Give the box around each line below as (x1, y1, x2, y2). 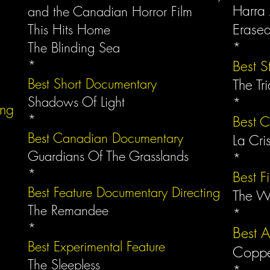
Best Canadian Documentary (28, 129, 187, 147)
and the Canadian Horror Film (28, 2, 192, 20)
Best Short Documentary (28, 75, 161, 93)
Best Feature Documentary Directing (28, 183, 224, 201)
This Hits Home (28, 20, 115, 39)
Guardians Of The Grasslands (28, 147, 193, 165)
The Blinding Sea (28, 39, 120, 57)
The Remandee (28, 201, 113, 219)
